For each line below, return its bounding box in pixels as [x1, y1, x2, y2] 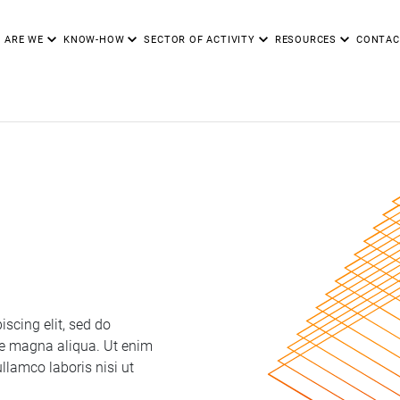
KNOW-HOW [62, 31, 125, 46]
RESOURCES [274, 31, 337, 46]
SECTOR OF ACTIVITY [144, 31, 255, 46]
